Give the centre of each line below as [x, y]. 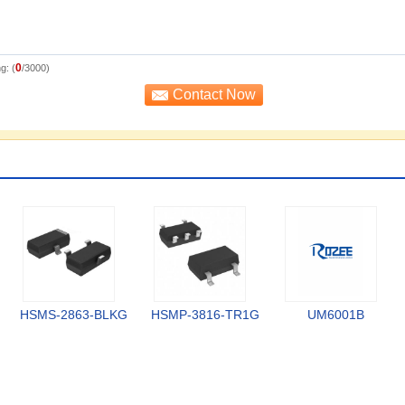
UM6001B [336, 315]
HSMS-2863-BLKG [74, 315]
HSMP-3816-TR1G [205, 315]
